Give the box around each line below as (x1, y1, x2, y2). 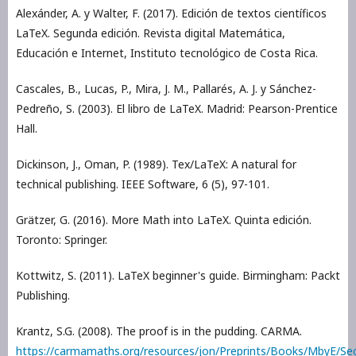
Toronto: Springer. (16, 232, 107, 248)
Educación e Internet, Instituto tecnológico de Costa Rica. (16, 45, 318, 61)
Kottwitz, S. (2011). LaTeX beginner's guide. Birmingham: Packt (16, 268, 340, 284)
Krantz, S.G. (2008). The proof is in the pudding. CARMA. (16, 323, 302, 339)
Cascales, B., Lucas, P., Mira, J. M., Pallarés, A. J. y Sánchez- (16, 81, 316, 97)
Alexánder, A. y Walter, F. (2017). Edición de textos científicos (16, 6, 327, 21)
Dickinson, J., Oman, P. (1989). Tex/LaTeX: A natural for (16, 157, 296, 172)
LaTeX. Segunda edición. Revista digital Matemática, (16, 25, 285, 41)
